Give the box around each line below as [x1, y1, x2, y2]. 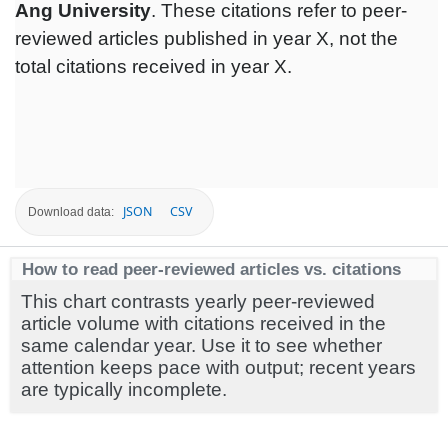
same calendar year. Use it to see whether [21, 334, 382, 356]
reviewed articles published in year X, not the [15, 28, 398, 50]
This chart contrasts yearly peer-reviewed [21, 290, 375, 312]
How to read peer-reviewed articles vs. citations [22, 258, 401, 279]
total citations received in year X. [15, 56, 292, 78]
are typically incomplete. [21, 378, 227, 400]
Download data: [28, 204, 114, 219]
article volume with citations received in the [21, 312, 386, 334]
